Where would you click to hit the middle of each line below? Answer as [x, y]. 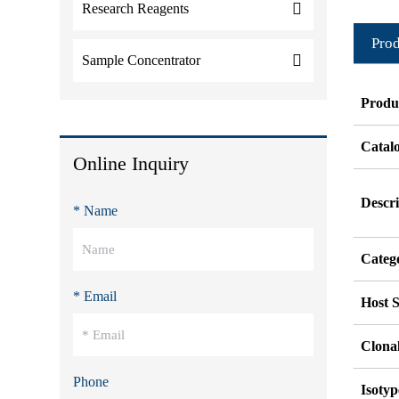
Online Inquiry [131, 163]
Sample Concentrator [142, 60]
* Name [96, 211]
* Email [95, 296]
